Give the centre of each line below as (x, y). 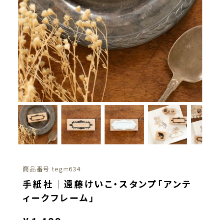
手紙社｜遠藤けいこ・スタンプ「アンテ (107, 183)
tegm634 (66, 168)
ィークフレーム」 (59, 197)
